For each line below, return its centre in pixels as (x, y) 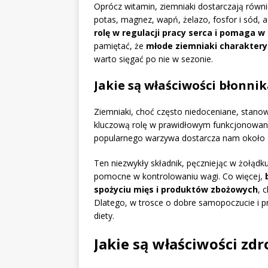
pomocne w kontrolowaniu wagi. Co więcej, (179, 176)
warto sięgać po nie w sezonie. (153, 59)
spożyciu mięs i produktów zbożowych (176, 190)
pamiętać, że (120, 46)
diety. (104, 216)
